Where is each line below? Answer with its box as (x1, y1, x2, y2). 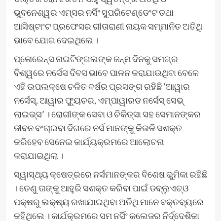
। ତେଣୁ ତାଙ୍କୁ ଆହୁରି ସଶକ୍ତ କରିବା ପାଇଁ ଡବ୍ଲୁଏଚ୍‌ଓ (13, 183, 188, 194)
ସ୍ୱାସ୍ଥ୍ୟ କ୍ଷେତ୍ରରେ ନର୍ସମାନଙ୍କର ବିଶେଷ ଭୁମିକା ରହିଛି (13, 169, 207, 180)
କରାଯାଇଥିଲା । (13, 150, 64, 161)
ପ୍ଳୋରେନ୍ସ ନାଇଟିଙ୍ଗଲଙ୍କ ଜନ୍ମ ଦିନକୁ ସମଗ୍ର (13, 53, 178, 65)
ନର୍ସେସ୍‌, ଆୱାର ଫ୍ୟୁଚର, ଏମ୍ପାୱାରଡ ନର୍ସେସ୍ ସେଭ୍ (13, 95, 184, 106)
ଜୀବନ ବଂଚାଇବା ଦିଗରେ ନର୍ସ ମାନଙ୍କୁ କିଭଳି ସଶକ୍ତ (13, 122, 182, 134)
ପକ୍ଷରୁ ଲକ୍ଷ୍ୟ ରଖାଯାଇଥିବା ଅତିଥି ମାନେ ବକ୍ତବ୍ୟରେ (13, 196, 204, 208)
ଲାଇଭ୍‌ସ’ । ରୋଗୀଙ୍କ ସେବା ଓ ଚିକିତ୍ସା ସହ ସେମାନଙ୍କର (13, 109, 201, 120)
